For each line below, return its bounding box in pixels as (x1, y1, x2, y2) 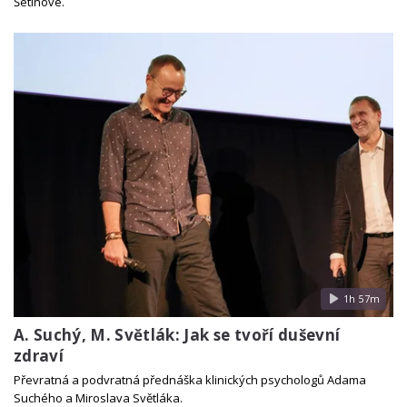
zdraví (14, 344, 65, 366)
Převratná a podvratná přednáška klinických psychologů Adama (14, 371, 366, 388)
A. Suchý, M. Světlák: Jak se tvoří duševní (14, 323, 341, 345)
